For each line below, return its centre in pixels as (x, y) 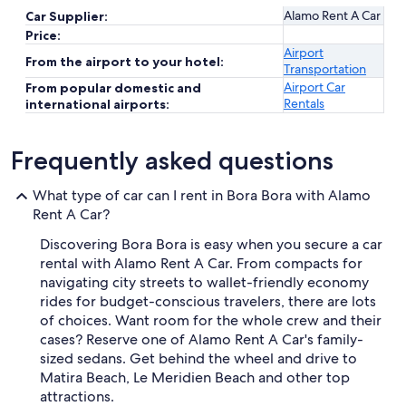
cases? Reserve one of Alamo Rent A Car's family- (202, 339)
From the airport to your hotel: (125, 62)
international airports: (97, 104)
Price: (43, 35)
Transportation (325, 69)
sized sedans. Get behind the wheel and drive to (198, 358)
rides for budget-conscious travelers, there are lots (208, 301)
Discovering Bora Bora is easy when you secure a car (211, 244)
